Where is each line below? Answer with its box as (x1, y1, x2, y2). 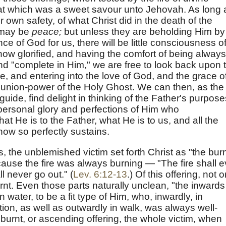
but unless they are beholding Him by (62, 26, 225, 37)
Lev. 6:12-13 (73, 169, 127, 180)
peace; (32, 26, 62, 37)
